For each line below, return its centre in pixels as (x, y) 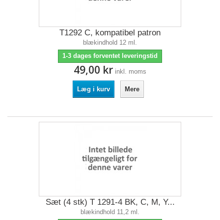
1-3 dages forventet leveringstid (110, 56)
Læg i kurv (93, 89)
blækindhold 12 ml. (110, 42)
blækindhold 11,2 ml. (110, 212)
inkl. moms (131, 71)
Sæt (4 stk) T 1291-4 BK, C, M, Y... (110, 202)
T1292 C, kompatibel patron (110, 33)
